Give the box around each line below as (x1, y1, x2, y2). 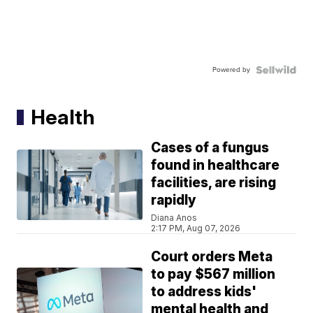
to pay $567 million (151, 266, 276, 283)
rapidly (151, 192, 197, 209)
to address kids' (151, 284, 257, 300)
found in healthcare (151, 157, 280, 174)
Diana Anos (151, 212, 198, 224)
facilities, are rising (151, 175, 277, 191)
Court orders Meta (151, 249, 273, 265)
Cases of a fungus (151, 140, 270, 156)
